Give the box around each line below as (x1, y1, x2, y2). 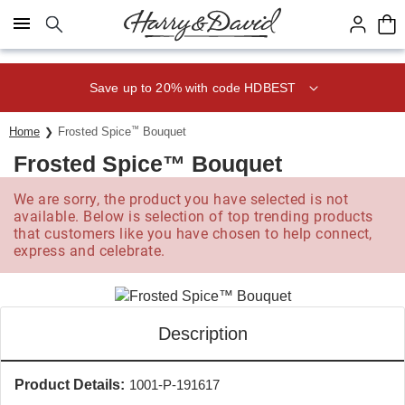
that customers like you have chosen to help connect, (14, 225, 372, 242)
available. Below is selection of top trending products (14, 208, 373, 225)
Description (157, 324, 248, 344)
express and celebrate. (14, 242, 165, 259)
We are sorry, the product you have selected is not (14, 191, 349, 208)
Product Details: (14, 377, 125, 392)
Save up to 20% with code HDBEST (89, 80, 297, 95)
